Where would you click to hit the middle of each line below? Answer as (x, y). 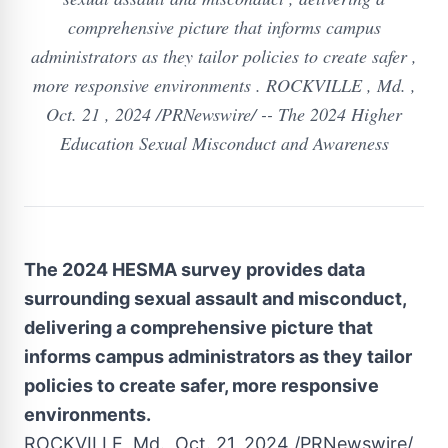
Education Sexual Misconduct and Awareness (224, 143)
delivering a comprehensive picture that (198, 327)
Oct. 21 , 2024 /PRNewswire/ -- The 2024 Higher (224, 114)
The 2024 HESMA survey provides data (194, 269)
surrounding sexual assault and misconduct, (215, 298)
